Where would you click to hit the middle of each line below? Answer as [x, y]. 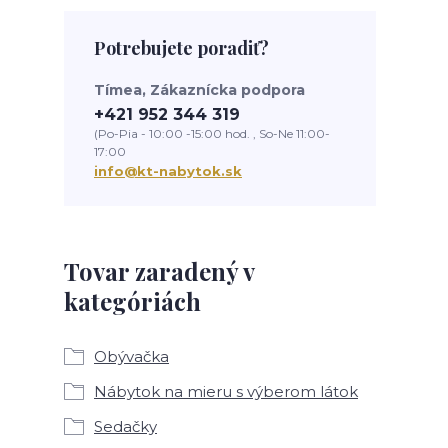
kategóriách [132, 300]
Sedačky [125, 426]
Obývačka [131, 356]
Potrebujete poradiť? [181, 47]
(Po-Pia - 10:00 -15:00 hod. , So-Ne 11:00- [212, 133]
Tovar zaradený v [159, 270]
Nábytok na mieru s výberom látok [226, 391]
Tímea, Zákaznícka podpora [199, 89]
